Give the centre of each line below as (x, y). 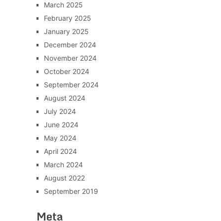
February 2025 (67, 18)
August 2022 (64, 178)
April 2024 (60, 151)
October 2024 (66, 72)
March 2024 (63, 165)
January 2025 (66, 32)
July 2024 (60, 111)
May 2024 (60, 138)
